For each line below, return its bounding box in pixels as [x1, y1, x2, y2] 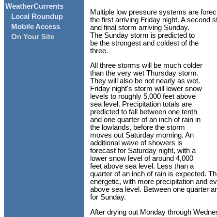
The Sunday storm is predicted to [90, 31, 195, 39]
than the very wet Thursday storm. [90, 69, 199, 77]
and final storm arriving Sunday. [90, 23, 189, 31]
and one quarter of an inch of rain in [90, 116, 201, 124]
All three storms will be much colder [90, 62, 202, 70]
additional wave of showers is [90, 139, 183, 147]
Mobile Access [11, 23, 60, 31]
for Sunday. [90, 193, 126, 201]
